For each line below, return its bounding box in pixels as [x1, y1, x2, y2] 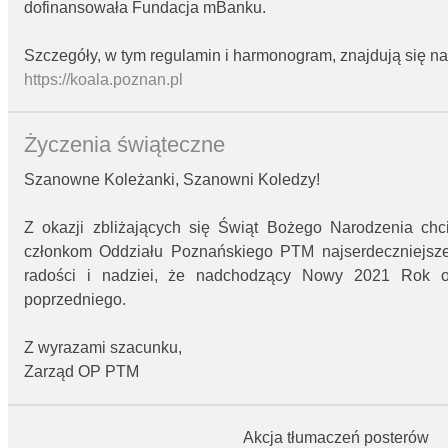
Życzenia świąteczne [24, 132, 225, 158]
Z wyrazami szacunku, [24, 339, 182, 357]
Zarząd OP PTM [24, 363, 139, 381]
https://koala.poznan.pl [24, 70, 183, 88]
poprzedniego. [24, 291, 126, 309]
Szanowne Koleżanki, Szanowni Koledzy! [24, 171, 320, 189]
